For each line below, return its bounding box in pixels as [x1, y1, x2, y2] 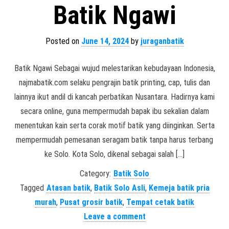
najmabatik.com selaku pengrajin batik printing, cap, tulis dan [19, 78, 210, 87]
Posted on [45, 36, 81, 46]
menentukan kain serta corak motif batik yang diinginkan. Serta [14, 121, 215, 130]
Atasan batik [46, 183, 90, 193]
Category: [80, 169, 111, 178]
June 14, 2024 [81, 36, 129, 46]
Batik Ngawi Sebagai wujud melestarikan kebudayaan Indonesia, [14, 63, 215, 73]
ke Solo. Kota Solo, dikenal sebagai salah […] [44, 149, 185, 159]
